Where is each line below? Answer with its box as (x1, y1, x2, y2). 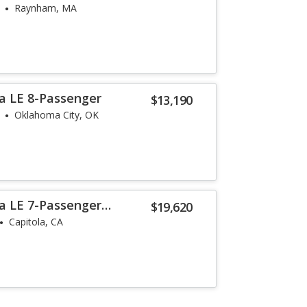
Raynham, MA (14, 1, 77, 14)
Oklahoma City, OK (14, 108, 99, 121)
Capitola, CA (9, 215, 64, 228)
